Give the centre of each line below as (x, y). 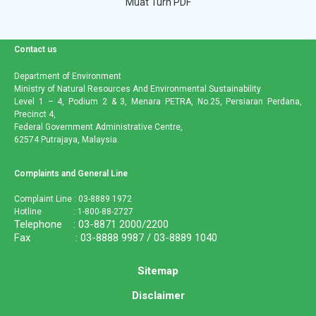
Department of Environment (68, 76)
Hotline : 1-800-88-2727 (74, 211)
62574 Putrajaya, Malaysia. (67, 139)
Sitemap (158, 271)
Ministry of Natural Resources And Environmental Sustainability (138, 89)
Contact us (36, 49)
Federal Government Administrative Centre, (98, 127)
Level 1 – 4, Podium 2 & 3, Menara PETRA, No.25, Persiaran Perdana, (158, 101)
